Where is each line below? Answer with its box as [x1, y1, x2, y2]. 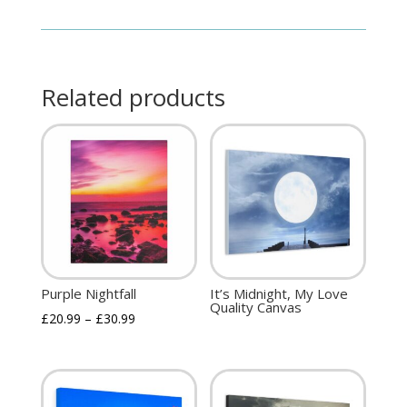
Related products [40, 81, 225, 114]
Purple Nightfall [40, 283, 136, 303]
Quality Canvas [210, 297, 303, 316]
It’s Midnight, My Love [210, 283, 349, 303]
